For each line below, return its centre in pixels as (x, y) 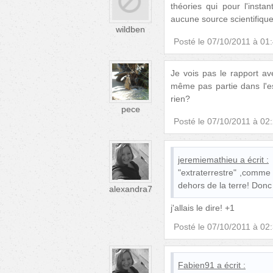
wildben (130, 29)
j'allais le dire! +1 (203, 207)
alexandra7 (130, 189)
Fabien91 (196, 265)
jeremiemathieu (208, 159)
